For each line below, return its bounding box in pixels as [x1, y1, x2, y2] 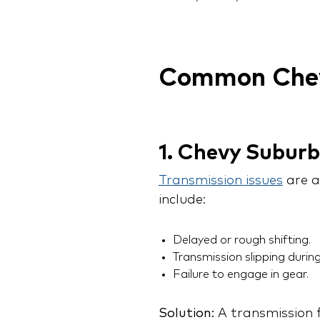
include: [159, 194, 206, 207]
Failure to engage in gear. [173, 269, 309, 281]
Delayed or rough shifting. [173, 234, 311, 246]
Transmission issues [159, 174, 283, 188]
